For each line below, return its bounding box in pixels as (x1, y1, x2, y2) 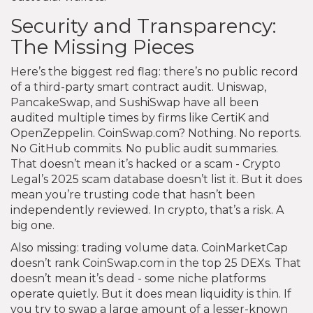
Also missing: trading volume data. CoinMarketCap (10, 240, 288, 254)
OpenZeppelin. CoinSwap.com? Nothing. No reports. (10, 126, 301, 140)
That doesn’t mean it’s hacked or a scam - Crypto (10, 156, 281, 170)
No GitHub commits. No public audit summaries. (10, 141, 278, 155)
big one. (10, 218, 54, 232)
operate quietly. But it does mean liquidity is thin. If (10, 286, 291, 300)
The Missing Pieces (10, 34, 194, 59)
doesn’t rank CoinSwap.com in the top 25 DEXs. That (10, 256, 301, 270)
